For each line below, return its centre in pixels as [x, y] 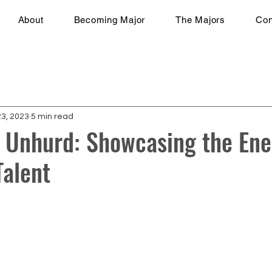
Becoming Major [110, 20]
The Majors [200, 20]
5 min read [52, 116]
